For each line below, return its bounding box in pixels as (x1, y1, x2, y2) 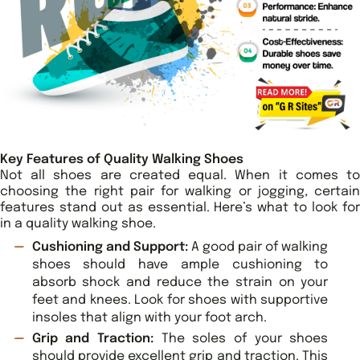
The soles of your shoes (153, 331, 329, 346)
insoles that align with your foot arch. (31, 310, 267, 325)
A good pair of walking (187, 239, 329, 254)
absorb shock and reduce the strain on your (31, 275, 329, 289)
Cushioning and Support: (31, 239, 188, 254)
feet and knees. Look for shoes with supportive (31, 292, 329, 307)
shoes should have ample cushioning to (31, 257, 329, 272)
